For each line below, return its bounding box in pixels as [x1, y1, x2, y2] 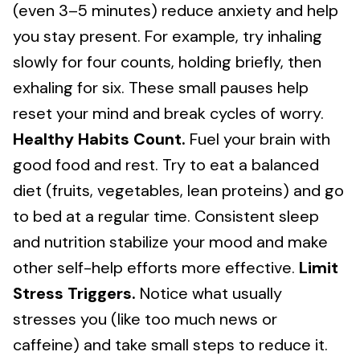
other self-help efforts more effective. [13, 257, 299, 278]
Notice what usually [136, 283, 282, 304]
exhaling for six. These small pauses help [13, 77, 309, 98]
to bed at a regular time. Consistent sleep [13, 206, 319, 227]
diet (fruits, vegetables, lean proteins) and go [13, 180, 344, 201]
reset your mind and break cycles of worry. [13, 103, 324, 124]
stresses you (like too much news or [13, 309, 277, 329]
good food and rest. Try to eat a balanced [13, 154, 319, 175]
